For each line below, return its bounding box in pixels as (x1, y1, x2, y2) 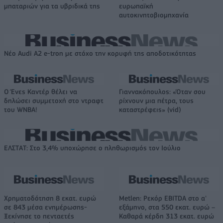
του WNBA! (4, 105, 37, 113)
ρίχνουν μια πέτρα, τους (119, 96, 194, 105)
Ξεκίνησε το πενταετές (4, 212, 74, 220)
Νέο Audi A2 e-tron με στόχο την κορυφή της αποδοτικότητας (4, 49, 196, 57)
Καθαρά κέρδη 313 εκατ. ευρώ (119, 212, 214, 220)
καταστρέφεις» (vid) (119, 105, 181, 113)
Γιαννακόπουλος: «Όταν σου (119, 87, 206, 96)
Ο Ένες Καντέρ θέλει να (4, 87, 77, 96)
